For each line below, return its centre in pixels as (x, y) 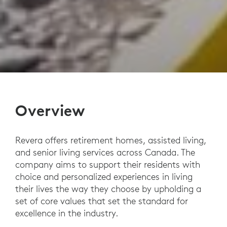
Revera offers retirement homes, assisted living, (111, 140)
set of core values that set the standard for (102, 201)
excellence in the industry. (68, 213)
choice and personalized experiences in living (104, 177)
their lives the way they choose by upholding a (108, 189)
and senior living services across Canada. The (105, 153)
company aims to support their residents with (108, 165)
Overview (50, 111)
